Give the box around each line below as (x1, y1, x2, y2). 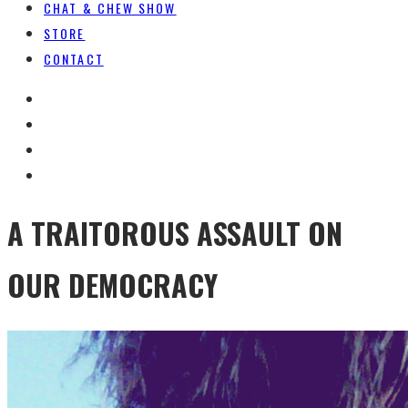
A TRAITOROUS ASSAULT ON (7, 211, 342, 255)
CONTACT (44, 49, 104, 68)
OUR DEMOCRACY (7, 263, 218, 307)
